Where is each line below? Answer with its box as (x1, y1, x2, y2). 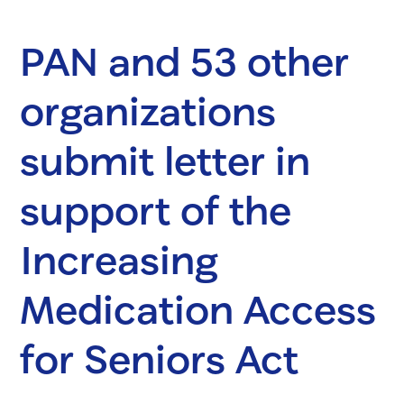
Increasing (19, 235, 218, 282)
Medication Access (19, 285, 376, 332)
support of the (19, 186, 291, 233)
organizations (19, 87, 276, 133)
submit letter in (19, 136, 310, 183)
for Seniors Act (19, 335, 298, 381)
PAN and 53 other (19, 37, 349, 84)
